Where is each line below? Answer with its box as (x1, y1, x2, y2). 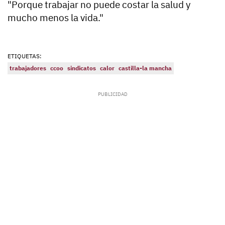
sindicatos (67, 64, 96, 72)
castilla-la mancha (119, 64, 172, 72)
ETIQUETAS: (8, 52, 42, 60)
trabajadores (10, 64, 46, 72)
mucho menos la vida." (8, 12, 103, 24)
